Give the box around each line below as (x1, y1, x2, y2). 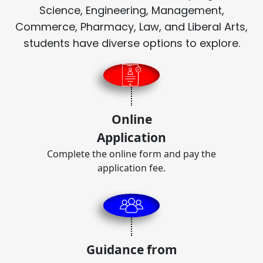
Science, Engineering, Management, (39, 2, 224, 18)
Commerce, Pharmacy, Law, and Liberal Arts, (15, 19, 248, 34)
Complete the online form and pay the (47, 147, 216, 160)
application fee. (97, 161, 166, 174)
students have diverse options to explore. (23, 35, 240, 50)
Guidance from (86, 241, 177, 258)
